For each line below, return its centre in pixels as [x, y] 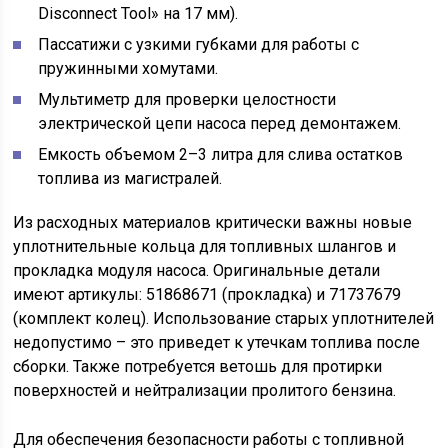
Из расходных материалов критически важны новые [213, 222]
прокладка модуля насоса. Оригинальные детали [197, 270]
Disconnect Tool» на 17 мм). [138, 13]
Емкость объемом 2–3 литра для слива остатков [221, 154]
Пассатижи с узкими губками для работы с [199, 44]
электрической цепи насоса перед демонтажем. [220, 123]
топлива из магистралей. [130, 178]
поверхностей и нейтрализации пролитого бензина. [205, 390]
